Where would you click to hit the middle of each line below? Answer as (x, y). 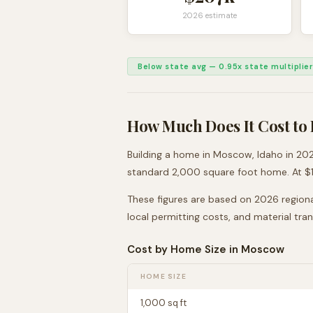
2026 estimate (210, 15)
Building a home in (170, 154)
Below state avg (172, 66)
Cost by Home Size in (184, 249)
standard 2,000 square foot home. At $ (219, 172)
